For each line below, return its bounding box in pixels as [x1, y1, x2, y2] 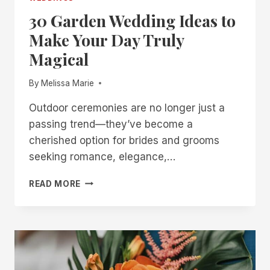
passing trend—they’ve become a [29, 118, 193, 130]
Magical [29, 48, 89, 71]
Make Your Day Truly [29, 29, 184, 51]
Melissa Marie [41, 78, 95, 88]
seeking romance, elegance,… [29, 150, 175, 163]
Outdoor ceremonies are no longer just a [29, 101, 225, 114]
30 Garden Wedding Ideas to [29, 10, 236, 32]
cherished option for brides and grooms [29, 134, 219, 146]
